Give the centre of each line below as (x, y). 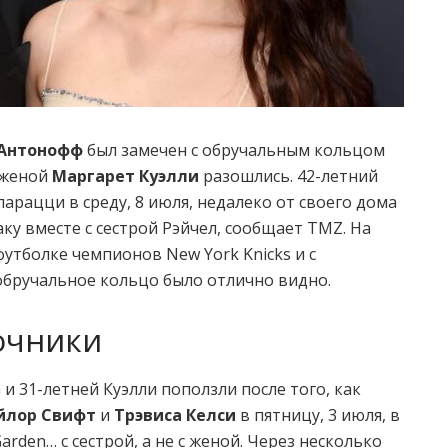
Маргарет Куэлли (125, 175)
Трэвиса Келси (175, 415)
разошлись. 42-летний (288, 175)
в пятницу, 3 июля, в (318, 415)
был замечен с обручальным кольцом (234, 149)
